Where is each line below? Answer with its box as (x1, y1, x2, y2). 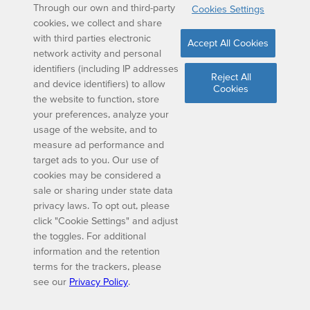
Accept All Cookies (188, 37, 269, 49)
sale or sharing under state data (33, 184, 173, 196)
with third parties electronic (33, 32, 151, 44)
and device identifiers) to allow (33, 77, 165, 89)
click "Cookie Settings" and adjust (33, 215, 178, 226)
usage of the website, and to (33, 123, 157, 135)
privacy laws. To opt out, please (33, 199, 170, 211)
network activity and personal (33, 47, 161, 59)
